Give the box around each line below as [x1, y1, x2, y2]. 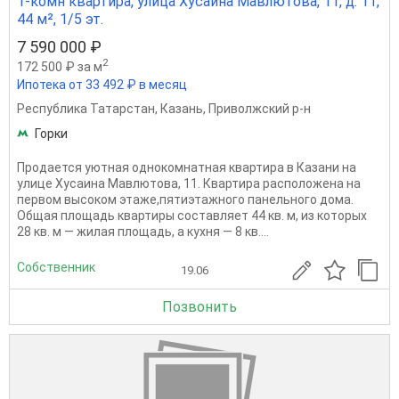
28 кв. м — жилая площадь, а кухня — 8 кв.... [17, 224, 269, 240]
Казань [160, 102, 203, 117]
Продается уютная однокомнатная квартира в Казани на [17, 160, 356, 175]
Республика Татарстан [17, 102, 155, 117]
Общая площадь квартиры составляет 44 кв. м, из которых [17, 208, 367, 224]
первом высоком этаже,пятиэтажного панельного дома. [17, 192, 354, 208]
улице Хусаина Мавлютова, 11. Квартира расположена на [17, 176, 361, 191]
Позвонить [162, 298, 237, 316]
